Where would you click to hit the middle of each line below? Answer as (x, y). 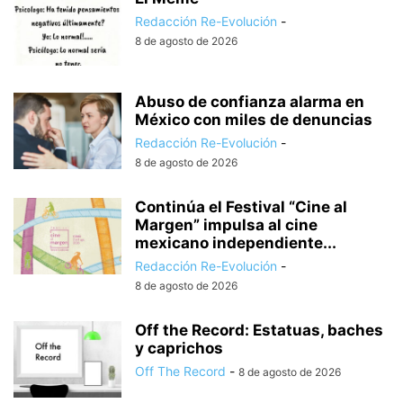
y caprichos (179, 349)
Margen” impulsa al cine (226, 225)
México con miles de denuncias (254, 120)
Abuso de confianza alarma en (250, 102)
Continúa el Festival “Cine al (241, 207)
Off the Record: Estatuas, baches (259, 331)
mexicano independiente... (236, 243)
